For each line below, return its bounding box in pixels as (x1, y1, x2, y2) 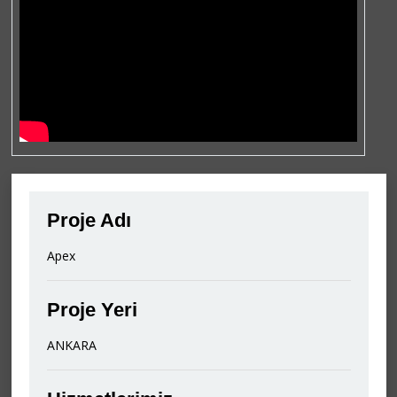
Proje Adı (47, 208, 131, 231)
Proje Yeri (47, 298, 137, 321)
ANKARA (47, 336, 97, 354)
